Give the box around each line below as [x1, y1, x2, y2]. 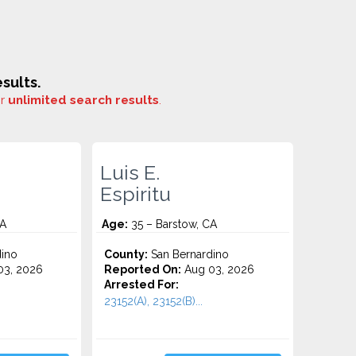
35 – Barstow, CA [128, 218, 218, 230]
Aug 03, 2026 [181, 263, 255, 276]
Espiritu [100, 182, 172, 206]
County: [104, 248, 149, 261]
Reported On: [104, 263, 182, 276]
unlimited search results [8, 93, 159, 107]
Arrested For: [104, 278, 180, 291]
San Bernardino [148, 248, 230, 261]
